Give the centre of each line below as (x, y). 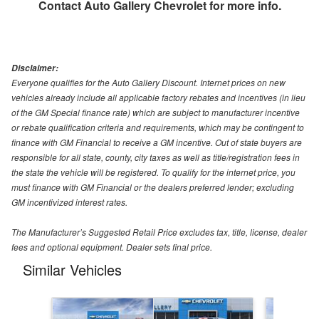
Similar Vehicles (72, 269)
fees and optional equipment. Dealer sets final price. (112, 246)
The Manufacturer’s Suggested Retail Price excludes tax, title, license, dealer (159, 231)
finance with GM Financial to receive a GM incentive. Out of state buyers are (157, 142)
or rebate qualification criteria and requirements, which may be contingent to (158, 127)
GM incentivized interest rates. (69, 202)
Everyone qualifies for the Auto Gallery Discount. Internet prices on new (148, 82)
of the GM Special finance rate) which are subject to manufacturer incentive (156, 112)
